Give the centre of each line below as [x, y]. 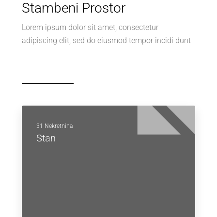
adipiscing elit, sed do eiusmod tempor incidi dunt [106, 40]
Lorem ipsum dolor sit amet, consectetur [90, 27]
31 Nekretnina [54, 126]
